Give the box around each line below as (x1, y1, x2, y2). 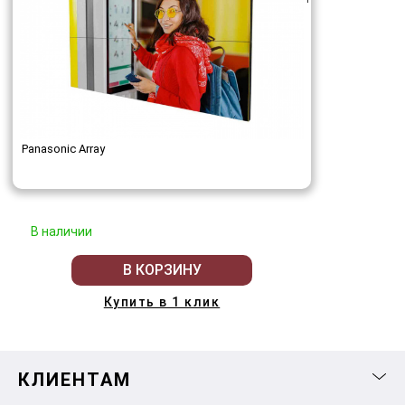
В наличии (31, 223, 92, 239)
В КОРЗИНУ (122, 261, 202, 279)
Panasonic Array (22, 141, 105, 155)
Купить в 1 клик (103, 294, 221, 309)
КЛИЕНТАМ (18, 368, 131, 391)
